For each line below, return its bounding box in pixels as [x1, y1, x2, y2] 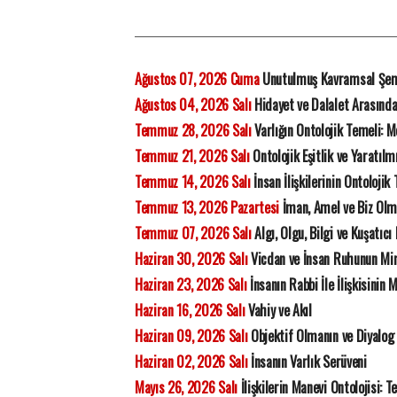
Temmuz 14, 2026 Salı [135, 171, 251, 192]
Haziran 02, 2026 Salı [135, 351, 248, 372]
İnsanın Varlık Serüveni [247, 351, 367, 372]
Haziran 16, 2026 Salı [135, 300, 245, 321]
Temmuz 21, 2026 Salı [135, 145, 250, 167]
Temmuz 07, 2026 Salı [135, 222, 252, 244]
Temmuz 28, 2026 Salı [135, 120, 252, 141]
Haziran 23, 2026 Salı [135, 274, 247, 295]
